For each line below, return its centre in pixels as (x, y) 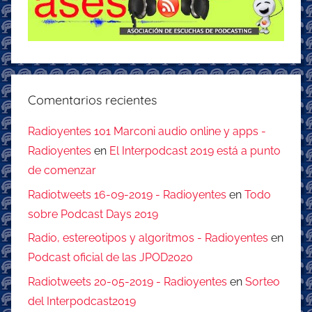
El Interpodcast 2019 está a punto (195, 151)
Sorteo (263, 281)
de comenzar (62, 171)
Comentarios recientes (92, 100)
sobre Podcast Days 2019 (93, 214)
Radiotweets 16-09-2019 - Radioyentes (127, 194)
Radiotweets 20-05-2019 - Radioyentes (127, 281)
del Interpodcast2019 (82, 301)
